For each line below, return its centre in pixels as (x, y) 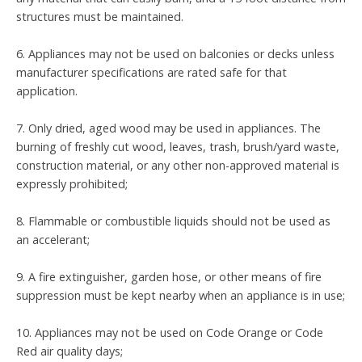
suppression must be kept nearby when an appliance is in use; (181, 296)
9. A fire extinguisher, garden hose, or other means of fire (169, 277)
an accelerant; (53, 240)
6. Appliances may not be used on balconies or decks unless (175, 54)
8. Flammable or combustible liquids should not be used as (173, 221)
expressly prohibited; (72, 184)
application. (47, 91)
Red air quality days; (69, 351)
